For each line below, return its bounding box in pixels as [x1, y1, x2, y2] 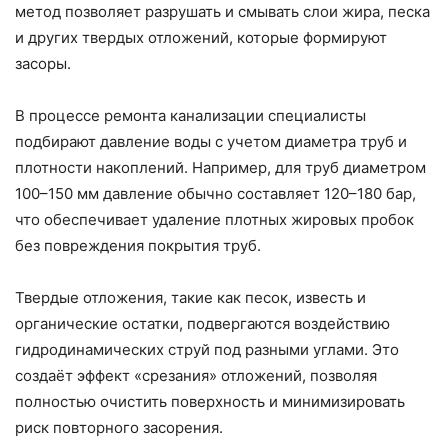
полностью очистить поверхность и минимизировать [15, 391, 405, 411]
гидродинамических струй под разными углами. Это [15, 339, 399, 359]
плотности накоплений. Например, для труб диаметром [15, 157, 426, 177]
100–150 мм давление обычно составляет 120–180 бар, [15, 183, 416, 203]
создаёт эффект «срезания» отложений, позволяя [15, 365, 377, 385]
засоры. [15, 53, 71, 73]
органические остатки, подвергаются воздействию [15, 313, 390, 333]
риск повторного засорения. [15, 417, 223, 437]
